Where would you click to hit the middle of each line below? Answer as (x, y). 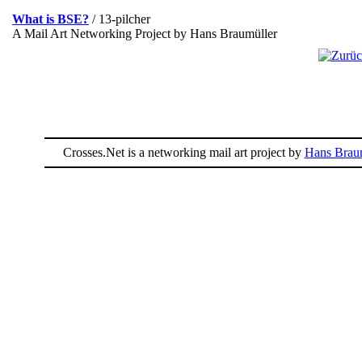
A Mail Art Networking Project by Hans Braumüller (145, 34)
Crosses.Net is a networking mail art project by (183, 152)
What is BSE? (51, 19)
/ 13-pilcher (120, 19)
